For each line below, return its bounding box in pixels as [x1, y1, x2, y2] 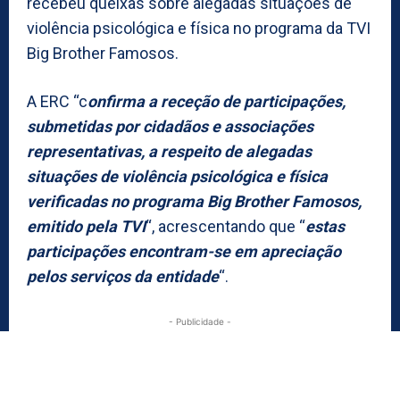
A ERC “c [27, 91, 87, 111]
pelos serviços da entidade [27, 266, 219, 286]
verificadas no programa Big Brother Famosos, [27, 191, 362, 211]
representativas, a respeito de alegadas [27, 141, 312, 161]
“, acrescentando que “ [146, 216, 305, 236]
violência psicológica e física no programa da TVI [27, 18, 371, 37]
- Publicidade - [169, 315, 231, 327]
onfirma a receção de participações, [87, 91, 346, 111]
